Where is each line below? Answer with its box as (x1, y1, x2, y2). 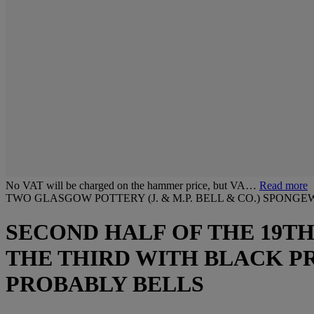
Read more (259, 179, 308, 191)
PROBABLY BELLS (6, 271, 204, 297)
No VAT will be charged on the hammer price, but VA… (6, 179, 259, 191)
